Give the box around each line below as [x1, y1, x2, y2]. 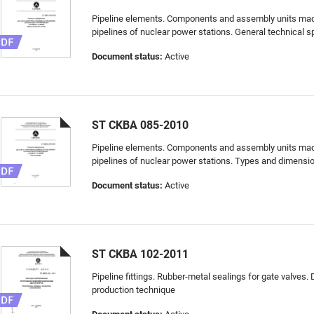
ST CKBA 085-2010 [92, 118, 189, 132]
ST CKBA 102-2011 [92, 247, 189, 261]
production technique [92, 285, 175, 295]
